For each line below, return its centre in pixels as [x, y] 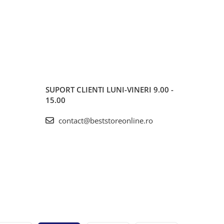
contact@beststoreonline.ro [105, 120]
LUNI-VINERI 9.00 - [140, 89]
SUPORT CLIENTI [76, 89]
